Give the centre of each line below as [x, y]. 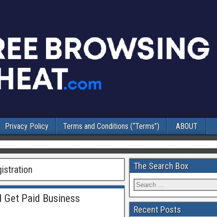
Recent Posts [157, 209]
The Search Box [161, 166]
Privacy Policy [27, 126]
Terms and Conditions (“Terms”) [111, 126]
